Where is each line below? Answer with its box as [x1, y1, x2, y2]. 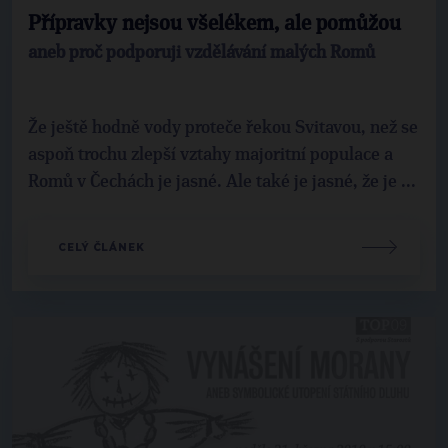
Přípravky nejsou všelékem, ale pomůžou [28, 13, 401, 34]
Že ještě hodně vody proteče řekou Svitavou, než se [28, 118, 418, 137]
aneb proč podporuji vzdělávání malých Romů [28, 43, 375, 62]
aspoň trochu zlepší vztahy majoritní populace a [28, 145, 393, 164]
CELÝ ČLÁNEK [58, 240, 145, 254]
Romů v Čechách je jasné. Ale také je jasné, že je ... [28, 172, 416, 191]
